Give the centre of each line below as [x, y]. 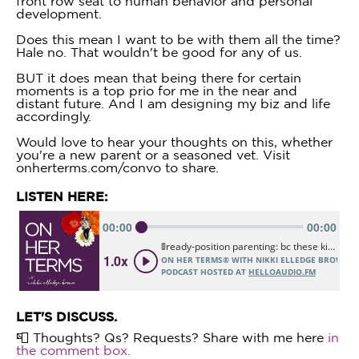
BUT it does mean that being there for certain [159, 78]
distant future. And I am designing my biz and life [173, 103]
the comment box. [73, 350]
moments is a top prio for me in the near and [157, 91]
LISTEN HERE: [62, 196]
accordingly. [54, 116]
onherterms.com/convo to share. [117, 167]
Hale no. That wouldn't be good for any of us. [159, 52]
